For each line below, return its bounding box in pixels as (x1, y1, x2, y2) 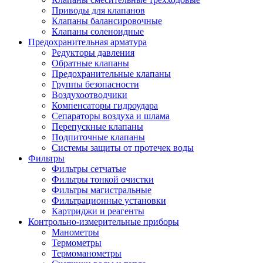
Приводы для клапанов (52, 5, 145, 15)
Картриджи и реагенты (52, 205, 144, 216)
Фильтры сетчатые (52, 163, 126, 174)
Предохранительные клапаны (52, 68, 171, 79)
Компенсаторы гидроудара (52, 100, 158, 110)
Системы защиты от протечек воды (52, 142, 194, 153)
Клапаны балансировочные (52, 15, 162, 26)
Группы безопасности (52, 79, 139, 89)
